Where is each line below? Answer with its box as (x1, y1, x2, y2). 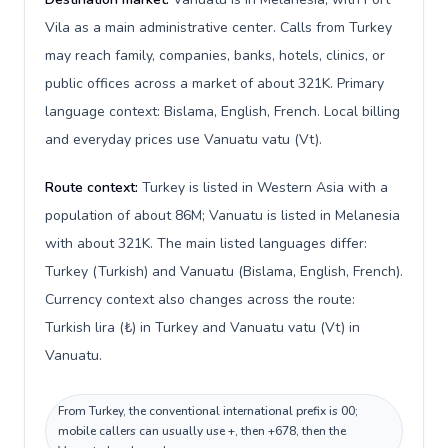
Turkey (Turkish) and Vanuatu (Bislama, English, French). (45, 262, 403, 281)
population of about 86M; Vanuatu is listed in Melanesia (45, 206, 400, 225)
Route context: (45, 178, 142, 197)
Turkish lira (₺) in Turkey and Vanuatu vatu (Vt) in (45, 318, 360, 337)
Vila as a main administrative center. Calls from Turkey (45, 18, 392, 37)
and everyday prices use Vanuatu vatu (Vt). (45, 130, 322, 149)
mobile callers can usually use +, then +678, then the (58, 423, 346, 439)
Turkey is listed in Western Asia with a (142, 178, 388, 197)
